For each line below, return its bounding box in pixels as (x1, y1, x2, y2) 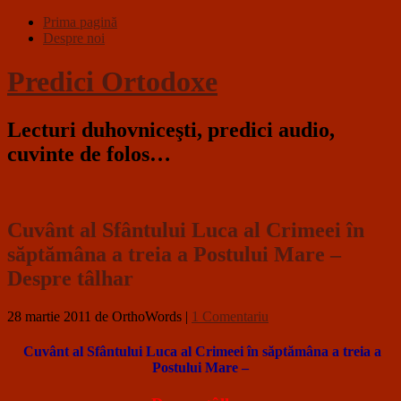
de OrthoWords (95, 308, 182, 324)
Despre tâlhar (7, 266, 133, 290)
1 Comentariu (192, 308, 269, 324)
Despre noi (43, 30, 105, 46)
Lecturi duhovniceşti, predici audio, (7, 117, 335, 141)
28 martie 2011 (7, 308, 91, 324)
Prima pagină (43, 14, 117, 30)
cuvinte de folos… (7, 141, 171, 166)
